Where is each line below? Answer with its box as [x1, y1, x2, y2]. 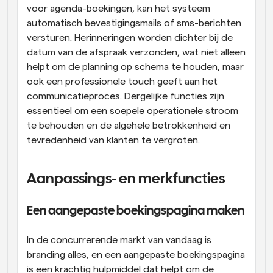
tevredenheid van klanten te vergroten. [27, 135, 200, 145]
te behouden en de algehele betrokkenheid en [27, 120, 230, 130]
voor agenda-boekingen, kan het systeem [27, 3, 210, 13]
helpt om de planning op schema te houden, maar [27, 62, 244, 72]
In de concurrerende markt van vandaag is [27, 235, 211, 245]
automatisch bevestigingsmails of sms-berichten [27, 18, 241, 28]
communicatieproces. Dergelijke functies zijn [27, 91, 224, 101]
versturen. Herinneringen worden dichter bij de [27, 32, 233, 43]
